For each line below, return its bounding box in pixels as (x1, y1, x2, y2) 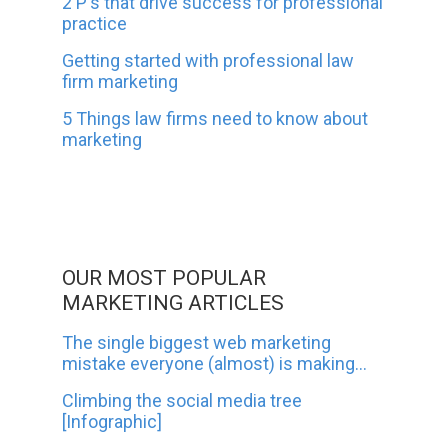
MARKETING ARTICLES (62, 290, 285, 315)
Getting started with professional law (62, 49, 355, 71)
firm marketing (62, 70, 179, 92)
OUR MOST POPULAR (62, 265, 267, 290)
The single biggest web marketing (62, 331, 332, 353)
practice (62, 12, 128, 34)
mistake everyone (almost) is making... (62, 352, 368, 374)
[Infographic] (62, 410, 163, 432)
